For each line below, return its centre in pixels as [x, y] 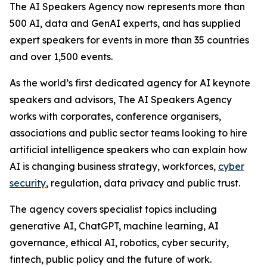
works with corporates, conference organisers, [115, 117]
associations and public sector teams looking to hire [128, 133]
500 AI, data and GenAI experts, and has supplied [125, 24]
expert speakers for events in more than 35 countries [129, 40]
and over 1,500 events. [61, 57]
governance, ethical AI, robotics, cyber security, [119, 243]
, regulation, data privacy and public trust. [143, 183]
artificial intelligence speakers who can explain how [128, 150]
